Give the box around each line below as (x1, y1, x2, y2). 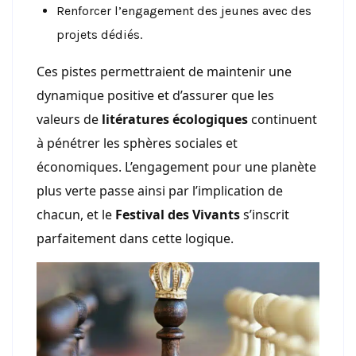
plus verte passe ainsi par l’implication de (37, 181, 283, 199)
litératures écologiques (102, 110, 248, 128)
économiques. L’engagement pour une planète (37, 157, 316, 176)
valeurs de (37, 110, 102, 128)
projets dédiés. (56, 26, 142, 42)
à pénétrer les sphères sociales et (37, 133, 238, 152)
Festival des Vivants (115, 205, 240, 223)
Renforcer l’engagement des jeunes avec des (56, 2, 311, 18)
